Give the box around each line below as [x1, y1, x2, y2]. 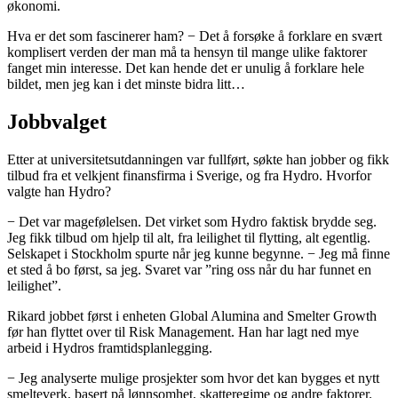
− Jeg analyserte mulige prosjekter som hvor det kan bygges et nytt [7, 370, 379, 386]
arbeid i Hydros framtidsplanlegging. [7, 339, 212, 355]
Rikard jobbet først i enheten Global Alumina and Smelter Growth [7, 307, 377, 323]
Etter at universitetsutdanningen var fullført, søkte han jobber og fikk [7, 151, 389, 167]
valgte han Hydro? [7, 183, 111, 199]
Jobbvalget [7, 109, 107, 133]
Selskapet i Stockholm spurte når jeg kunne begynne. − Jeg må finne [7, 245, 390, 261]
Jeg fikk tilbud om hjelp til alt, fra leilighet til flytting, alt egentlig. [7, 229, 370, 245]
